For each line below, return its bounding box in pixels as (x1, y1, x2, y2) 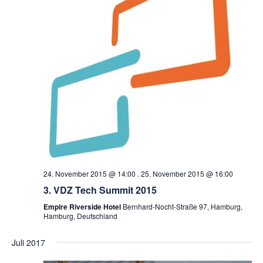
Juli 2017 (11, 237, 45, 248)
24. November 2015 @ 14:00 (43, 168, 136, 178)
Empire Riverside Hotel (43, 201, 123, 212)
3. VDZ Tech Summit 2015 (43, 183, 157, 197)
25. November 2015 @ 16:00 (140, 168, 233, 178)
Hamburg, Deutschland (43, 211, 117, 221)
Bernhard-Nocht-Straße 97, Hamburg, (122, 201, 242, 211)
